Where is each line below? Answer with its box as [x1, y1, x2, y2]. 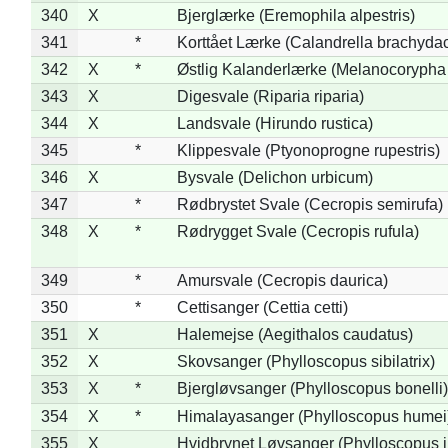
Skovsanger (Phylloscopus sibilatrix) [176, 352, 435, 370]
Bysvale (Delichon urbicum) [176, 168, 373, 186]
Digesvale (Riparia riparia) [176, 87, 364, 105]
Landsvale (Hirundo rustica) [176, 114, 373, 132]
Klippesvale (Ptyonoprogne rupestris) [176, 141, 440, 159]
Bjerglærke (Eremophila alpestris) [176, 6, 415, 24]
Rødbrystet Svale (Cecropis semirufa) [176, 195, 443, 213]
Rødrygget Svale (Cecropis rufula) [176, 222, 419, 240]
